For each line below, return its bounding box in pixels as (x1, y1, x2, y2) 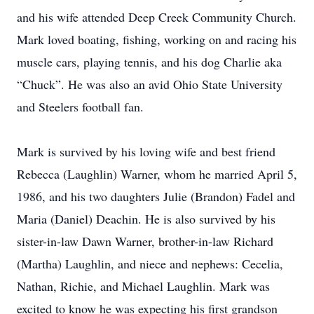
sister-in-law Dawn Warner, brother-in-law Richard (17, 233, 273, 250)
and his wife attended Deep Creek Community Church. (17, 8, 296, 25)
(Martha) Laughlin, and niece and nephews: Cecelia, (17, 255, 283, 272)
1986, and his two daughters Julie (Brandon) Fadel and (17, 188, 295, 205)
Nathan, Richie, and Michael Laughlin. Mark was (17, 278, 270, 294)
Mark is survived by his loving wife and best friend (17, 143, 275, 160)
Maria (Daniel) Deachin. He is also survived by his (17, 210, 275, 227)
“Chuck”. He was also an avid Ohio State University (17, 76, 282, 93)
